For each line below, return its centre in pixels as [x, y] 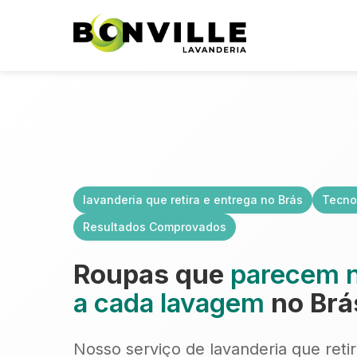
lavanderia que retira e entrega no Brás [193, 199]
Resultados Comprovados [155, 226]
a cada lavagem [169, 302]
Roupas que [152, 274]
